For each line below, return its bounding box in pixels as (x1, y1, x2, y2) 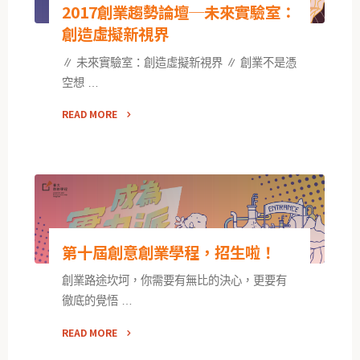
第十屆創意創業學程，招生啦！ (62, 239, 276, 264)
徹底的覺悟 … (62, 294, 133, 308)
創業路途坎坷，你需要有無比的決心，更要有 (62, 274, 288, 288)
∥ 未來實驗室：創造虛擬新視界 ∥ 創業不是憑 (62, 56, 297, 70)
